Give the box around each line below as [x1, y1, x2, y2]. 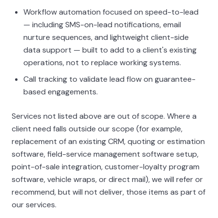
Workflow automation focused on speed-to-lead [23, 7, 199, 17]
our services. [12, 200, 56, 210]
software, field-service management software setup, [12, 149, 199, 159]
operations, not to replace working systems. [23, 57, 181, 68]
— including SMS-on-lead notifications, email [23, 19, 181, 30]
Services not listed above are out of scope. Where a [12, 111, 197, 121]
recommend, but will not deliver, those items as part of [12, 187, 205, 197]
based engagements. [23, 87, 98, 97]
